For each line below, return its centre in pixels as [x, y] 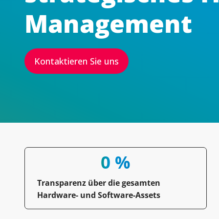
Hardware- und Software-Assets [99, 195]
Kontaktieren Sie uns [77, 61]
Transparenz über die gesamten [99, 183]
